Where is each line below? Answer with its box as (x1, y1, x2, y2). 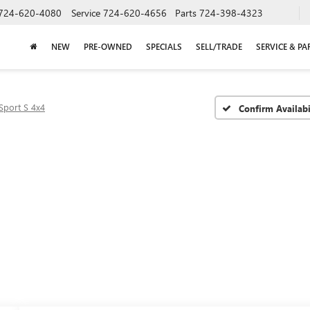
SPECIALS (146, 41, 182, 52)
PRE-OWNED (84, 41, 132, 52)
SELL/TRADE (196, 41, 242, 52)
